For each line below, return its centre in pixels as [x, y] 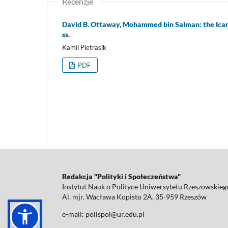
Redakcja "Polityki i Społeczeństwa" [121, 176]
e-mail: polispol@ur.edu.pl [103, 214]
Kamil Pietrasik [84, 47]
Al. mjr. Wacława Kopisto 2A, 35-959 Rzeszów [134, 196]
